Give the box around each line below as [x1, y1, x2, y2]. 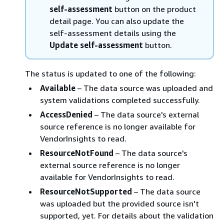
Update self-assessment [49, 39, 143, 50]
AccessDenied [40, 109, 92, 119]
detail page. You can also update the [49, 15, 184, 26]
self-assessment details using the [49, 27, 176, 38]
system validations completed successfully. [40, 94, 200, 105]
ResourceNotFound [40, 147, 113, 158]
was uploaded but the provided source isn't [40, 198, 199, 208]
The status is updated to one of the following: [25, 68, 196, 78]
